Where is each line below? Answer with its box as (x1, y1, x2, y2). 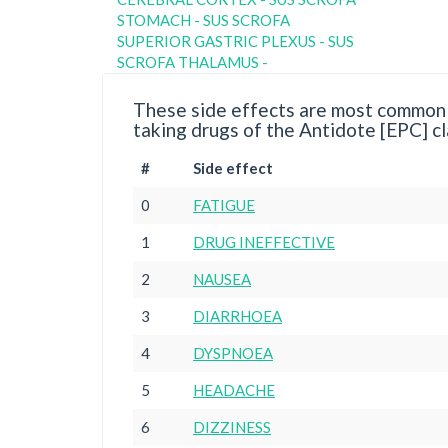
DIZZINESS (193, 418, 271, 436)
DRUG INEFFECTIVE (193, 233, 335, 251)
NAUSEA (193, 270, 251, 288)
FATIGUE (193, 196, 255, 214)
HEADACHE (193, 381, 275, 399)
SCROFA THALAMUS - (117, 53, 268, 71)
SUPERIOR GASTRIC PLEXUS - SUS (117, 32, 354, 50)
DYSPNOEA (193, 344, 273, 362)
